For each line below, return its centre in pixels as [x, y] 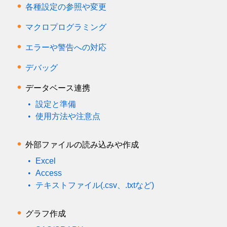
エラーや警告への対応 [66, 47]
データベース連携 [58, 88]
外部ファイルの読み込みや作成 [82, 145]
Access [48, 173]
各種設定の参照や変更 [66, 7]
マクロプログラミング [66, 27]
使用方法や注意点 [68, 116]
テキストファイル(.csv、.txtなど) [94, 185]
